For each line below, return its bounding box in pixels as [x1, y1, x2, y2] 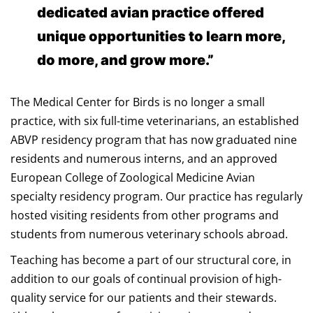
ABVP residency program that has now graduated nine [10, 132, 297, 147]
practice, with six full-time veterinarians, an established [10, 113, 299, 129]
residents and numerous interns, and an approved [10, 151, 277, 166]
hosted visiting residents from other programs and [10, 208, 279, 223]
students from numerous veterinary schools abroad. [10, 226, 288, 242]
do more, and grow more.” [36, 52, 214, 68]
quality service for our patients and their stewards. [10, 290, 277, 305]
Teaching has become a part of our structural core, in [10, 252, 291, 268]
